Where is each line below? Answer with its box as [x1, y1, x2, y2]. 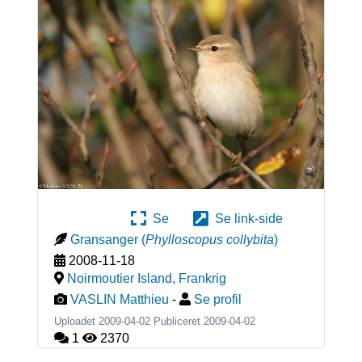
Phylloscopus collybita [145, 233, 274, 247]
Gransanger [69, 233, 138, 247]
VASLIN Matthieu [69, 293, 169, 307]
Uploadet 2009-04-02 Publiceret [53, 315, 204, 328]
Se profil [193, 293, 242, 307]
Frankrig [178, 271, 226, 286]
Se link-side [208, 212, 283, 226]
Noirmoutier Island [66, 271, 172, 286]
